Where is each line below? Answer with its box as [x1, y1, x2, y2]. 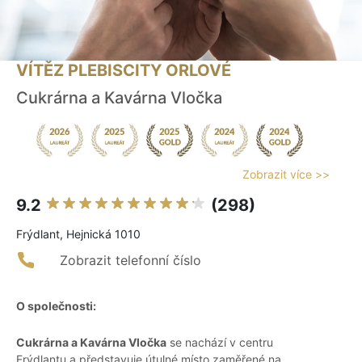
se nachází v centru [166, 335, 273, 350]
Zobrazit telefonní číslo [60, 252, 201, 269]
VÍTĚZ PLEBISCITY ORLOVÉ [16, 61, 231, 81]
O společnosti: [16, 299, 96, 314]
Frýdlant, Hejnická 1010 [16, 227, 141, 242]
